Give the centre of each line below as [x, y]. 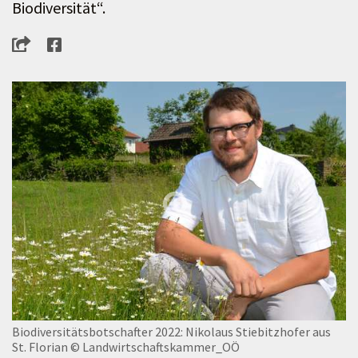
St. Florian [40, 346]
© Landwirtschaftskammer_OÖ [155, 346]
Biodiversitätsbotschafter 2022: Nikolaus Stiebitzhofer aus [171, 331]
